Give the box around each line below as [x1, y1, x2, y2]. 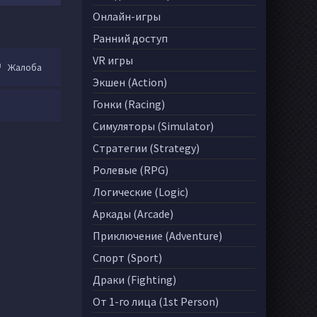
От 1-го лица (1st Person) [93, 294, 219, 309]
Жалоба [8, 61, 42, 74]
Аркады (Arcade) [93, 207, 173, 221]
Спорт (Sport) [93, 250, 162, 265]
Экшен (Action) [93, 75, 167, 89]
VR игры [93, 53, 133, 67]
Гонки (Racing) [93, 97, 165, 111]
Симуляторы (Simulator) [93, 119, 214, 133]
